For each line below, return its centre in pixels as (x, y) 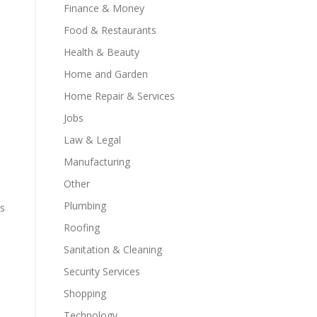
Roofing (82, 227)
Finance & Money (104, 8)
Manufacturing (97, 162)
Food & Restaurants (110, 30)
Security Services (102, 271)
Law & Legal (92, 140)
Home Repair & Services (119, 96)
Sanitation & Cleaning (113, 249)
